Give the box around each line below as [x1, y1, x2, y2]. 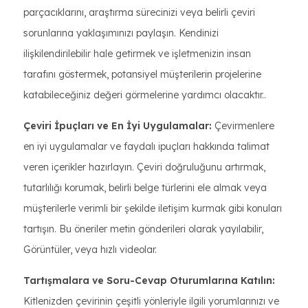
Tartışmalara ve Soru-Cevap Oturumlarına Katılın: [23, 274, 275, 287]
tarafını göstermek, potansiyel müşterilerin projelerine [23, 68, 261, 80]
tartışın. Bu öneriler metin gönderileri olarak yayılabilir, [23, 223, 263, 235]
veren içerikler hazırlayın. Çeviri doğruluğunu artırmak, [23, 161, 265, 173]
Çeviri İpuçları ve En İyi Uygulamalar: [23, 120, 212, 132]
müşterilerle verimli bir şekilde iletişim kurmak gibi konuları [23, 202, 282, 214]
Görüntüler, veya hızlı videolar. [23, 243, 157, 256]
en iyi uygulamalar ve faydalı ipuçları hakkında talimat [23, 140, 269, 153]
